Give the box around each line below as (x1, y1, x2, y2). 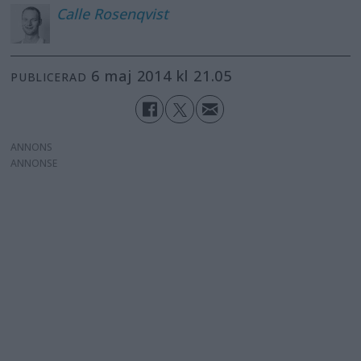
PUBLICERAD (10, 68, 87, 85)
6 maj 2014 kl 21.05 (100, 65, 233, 85)
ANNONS (10, 140, 53, 155)
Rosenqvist (93, 4, 168, 24)
